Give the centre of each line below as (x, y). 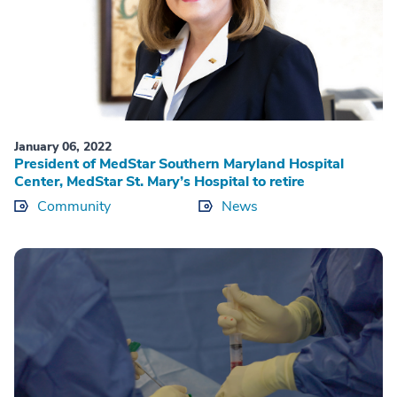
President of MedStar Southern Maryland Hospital (179, 163)
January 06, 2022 (63, 146)
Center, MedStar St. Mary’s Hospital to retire (160, 181)
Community (74, 206)
